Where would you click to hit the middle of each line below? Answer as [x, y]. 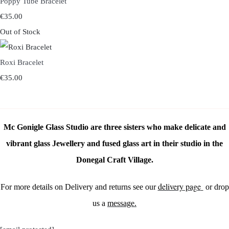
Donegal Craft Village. [114, 160]
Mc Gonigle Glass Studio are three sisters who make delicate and [114, 127]
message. [122, 203]
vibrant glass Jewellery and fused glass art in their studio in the [114, 144]
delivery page [179, 187]
